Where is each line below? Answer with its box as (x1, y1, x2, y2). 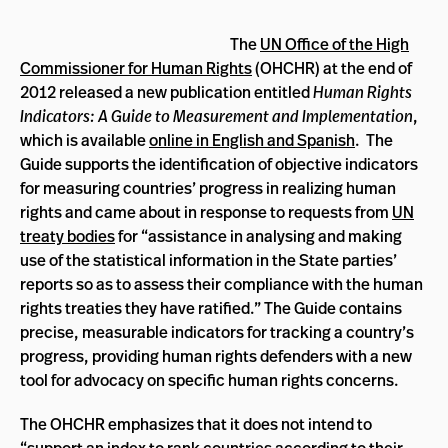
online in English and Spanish (149, 129, 355, 151)
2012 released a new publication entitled (20, 81, 313, 103)
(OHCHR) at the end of (252, 57, 412, 79)
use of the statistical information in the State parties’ (20, 249, 397, 271)
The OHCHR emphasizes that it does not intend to (20, 413, 372, 435)
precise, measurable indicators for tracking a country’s (20, 321, 414, 343)
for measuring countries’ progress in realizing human (20, 177, 396, 199)
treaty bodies (20, 225, 115, 247)
